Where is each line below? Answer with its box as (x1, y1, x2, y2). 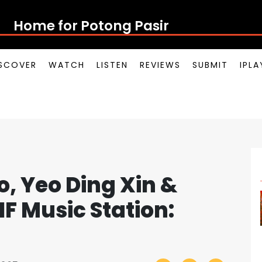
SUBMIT (192, 59, 228, 71)
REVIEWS (140, 59, 181, 71)
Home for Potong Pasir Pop (13, 16, 199, 35)
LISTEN (96, 59, 128, 71)
